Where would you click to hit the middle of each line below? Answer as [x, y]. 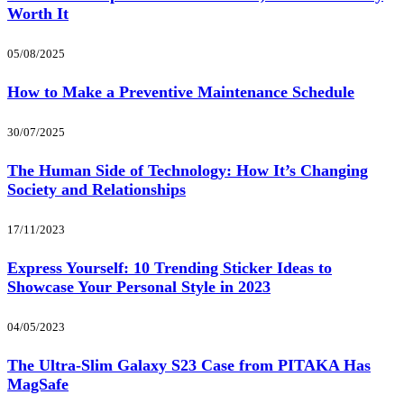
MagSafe [38, 384]
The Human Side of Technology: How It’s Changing [188, 171]
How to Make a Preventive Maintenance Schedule [181, 92]
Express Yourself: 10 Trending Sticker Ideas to [170, 267]
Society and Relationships [96, 190]
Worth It [38, 14]
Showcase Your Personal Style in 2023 [139, 286]
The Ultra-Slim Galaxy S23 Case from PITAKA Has [189, 365]
